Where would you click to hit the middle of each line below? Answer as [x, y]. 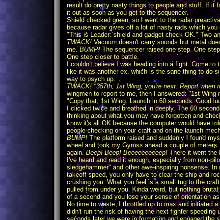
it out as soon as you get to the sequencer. [128, 13]
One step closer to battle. [103, 57]
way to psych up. [91, 79]
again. [76, 152]
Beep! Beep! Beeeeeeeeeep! [127, 152]
